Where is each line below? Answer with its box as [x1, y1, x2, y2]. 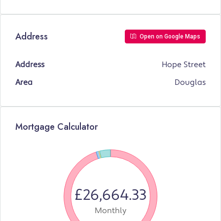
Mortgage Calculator [15, 120, 98, 134]
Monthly [95, 206, 126, 216]
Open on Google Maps [138, 33, 200, 40]
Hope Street [162, 60, 206, 70]
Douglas [175, 77, 206, 88]
